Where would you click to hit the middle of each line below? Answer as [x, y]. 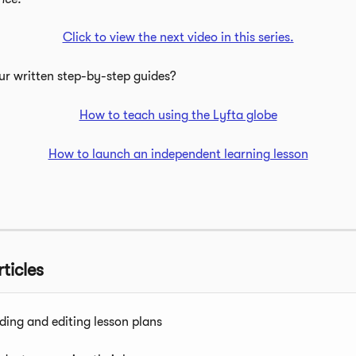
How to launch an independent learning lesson [178, 155]
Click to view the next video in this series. [178, 38]
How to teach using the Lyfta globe [178, 116]
